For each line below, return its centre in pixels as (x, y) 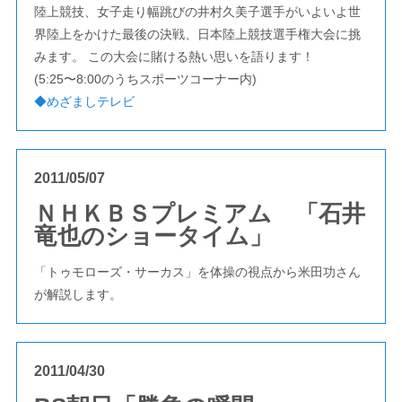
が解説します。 (78, 294)
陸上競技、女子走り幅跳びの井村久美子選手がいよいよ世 (197, 12)
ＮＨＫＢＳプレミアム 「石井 (199, 214)
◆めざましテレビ (84, 101)
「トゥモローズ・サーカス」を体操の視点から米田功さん (197, 272)
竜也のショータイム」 (153, 236)
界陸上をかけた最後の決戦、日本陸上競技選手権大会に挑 (197, 34)
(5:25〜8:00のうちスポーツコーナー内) (145, 79)
